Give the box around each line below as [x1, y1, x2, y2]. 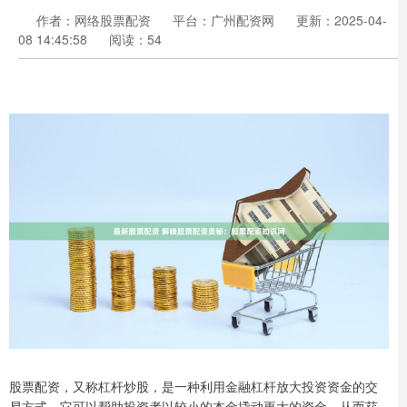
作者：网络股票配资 [36, 11, 154, 29]
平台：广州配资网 [173, 11, 274, 29]
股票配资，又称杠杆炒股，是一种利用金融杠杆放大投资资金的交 [9, 377, 378, 396]
